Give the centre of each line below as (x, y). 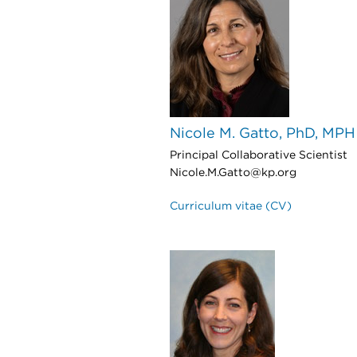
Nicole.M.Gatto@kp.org (233, 173)
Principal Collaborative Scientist (259, 155)
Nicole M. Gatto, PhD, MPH (263, 134)
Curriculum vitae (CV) (231, 206)
